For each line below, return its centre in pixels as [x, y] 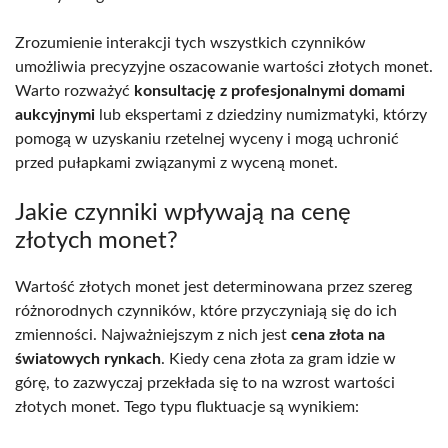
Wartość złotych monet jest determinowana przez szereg [213, 286]
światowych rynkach [88, 358]
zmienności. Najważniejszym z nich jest [153, 334]
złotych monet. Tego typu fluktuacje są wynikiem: [187, 406]
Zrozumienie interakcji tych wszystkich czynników [190, 42]
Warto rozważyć [74, 90]
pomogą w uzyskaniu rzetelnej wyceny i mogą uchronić [207, 138]
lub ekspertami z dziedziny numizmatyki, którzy [261, 114]
